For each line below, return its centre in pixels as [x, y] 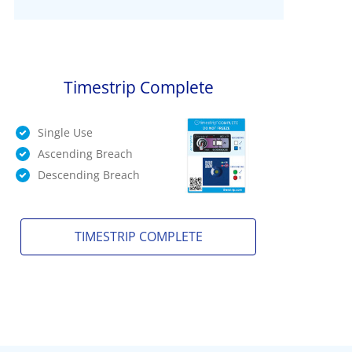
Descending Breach [88, 174]
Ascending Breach [85, 153]
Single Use [65, 132]
